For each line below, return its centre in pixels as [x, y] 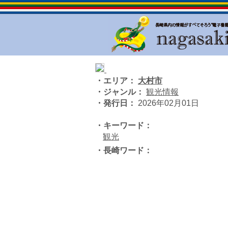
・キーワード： [124, 125]
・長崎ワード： [124, 150]
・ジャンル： [120, 92]
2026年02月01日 [167, 103]
